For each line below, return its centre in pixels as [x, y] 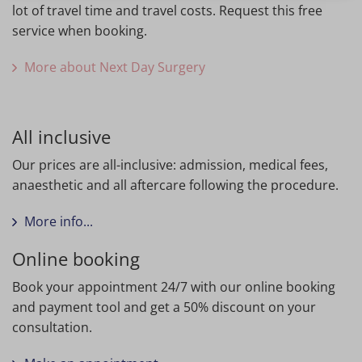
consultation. [54, 328]
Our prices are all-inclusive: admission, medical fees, [170, 165]
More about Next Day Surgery [115, 67]
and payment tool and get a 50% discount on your [164, 307]
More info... [59, 222]
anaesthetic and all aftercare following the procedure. [175, 185]
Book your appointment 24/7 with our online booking [174, 287]
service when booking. [80, 31]
